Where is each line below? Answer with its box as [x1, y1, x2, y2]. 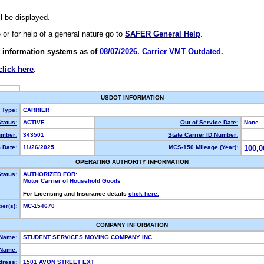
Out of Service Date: [180, 119, 238, 126]
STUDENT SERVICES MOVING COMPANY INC [23, 234, 154, 240]
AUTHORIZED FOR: [23, 171, 77, 177]
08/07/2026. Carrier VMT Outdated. [100, 47, 223, 57]
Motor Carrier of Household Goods [23, 177, 121, 184]
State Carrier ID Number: [168, 131, 238, 138]
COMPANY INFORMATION [96, 222, 168, 228]
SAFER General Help [125, 29, 200, 39]
